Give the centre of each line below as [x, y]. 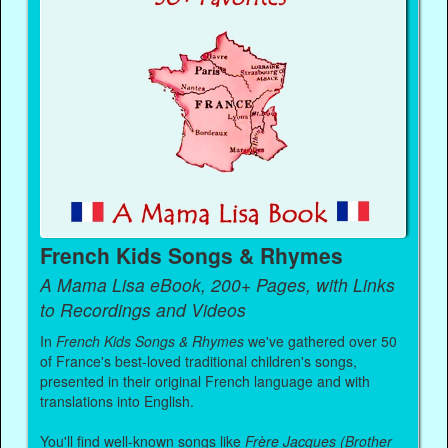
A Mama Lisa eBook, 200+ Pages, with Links [218, 285]
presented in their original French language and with [205, 381]
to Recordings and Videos [143, 310]
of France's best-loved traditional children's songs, [199, 361]
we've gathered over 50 [321, 341]
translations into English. [117, 401]
